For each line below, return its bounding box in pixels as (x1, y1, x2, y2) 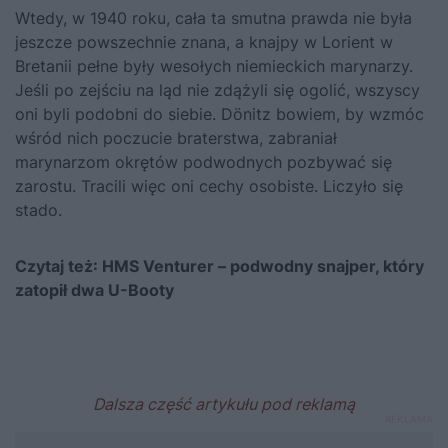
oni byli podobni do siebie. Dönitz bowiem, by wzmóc (15, 103, 424, 124)
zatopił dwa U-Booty (15, 279, 174, 300)
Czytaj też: (15, 255, 102, 276)
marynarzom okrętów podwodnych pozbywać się (15, 151, 392, 172)
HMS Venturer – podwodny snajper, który (102, 255, 424, 276)
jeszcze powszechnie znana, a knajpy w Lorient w (15, 31, 393, 52)
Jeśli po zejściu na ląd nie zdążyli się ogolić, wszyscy (15, 79, 420, 100)
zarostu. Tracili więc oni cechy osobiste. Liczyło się (15, 175, 403, 196)
